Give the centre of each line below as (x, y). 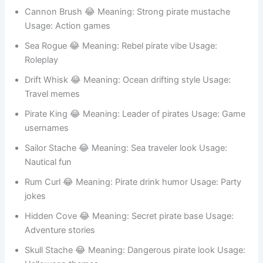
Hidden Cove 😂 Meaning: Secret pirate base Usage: (129, 249)
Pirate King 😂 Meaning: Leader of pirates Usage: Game (135, 146)
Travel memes (53, 127)
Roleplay (42, 92)
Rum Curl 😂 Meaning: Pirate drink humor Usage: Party (133, 215)
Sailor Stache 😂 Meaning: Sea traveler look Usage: (126, 181)
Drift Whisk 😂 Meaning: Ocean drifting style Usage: (128, 112)
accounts (43, 24)
